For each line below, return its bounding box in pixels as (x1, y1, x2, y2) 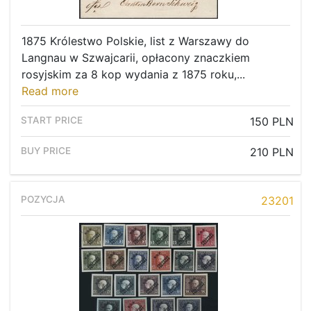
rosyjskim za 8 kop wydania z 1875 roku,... (22, 67, 245, 82)
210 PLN (250, 145, 294, 160)
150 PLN (250, 115, 294, 129)
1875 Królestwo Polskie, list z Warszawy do (22, 34, 249, 49)
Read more (22, 84, 78, 99)
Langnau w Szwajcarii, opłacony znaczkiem (22, 51, 250, 65)
